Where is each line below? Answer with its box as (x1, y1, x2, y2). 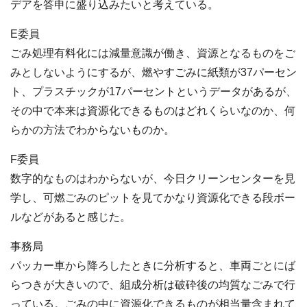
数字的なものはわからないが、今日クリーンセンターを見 (10, 173, 295, 185)
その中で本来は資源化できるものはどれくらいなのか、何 (10, 105, 295, 117)
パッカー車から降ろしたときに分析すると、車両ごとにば (10, 260, 295, 272)
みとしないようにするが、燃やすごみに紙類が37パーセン (10, 66, 297, 79)
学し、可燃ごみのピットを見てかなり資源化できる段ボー (10, 192, 295, 204)
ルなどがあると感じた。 (10, 211, 131, 223)
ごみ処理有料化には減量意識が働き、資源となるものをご (10, 47, 295, 60)
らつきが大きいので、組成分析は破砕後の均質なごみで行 (10, 279, 295, 291)
